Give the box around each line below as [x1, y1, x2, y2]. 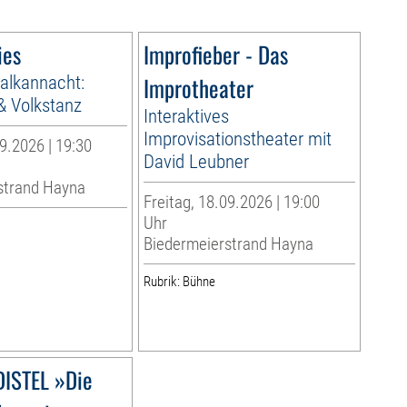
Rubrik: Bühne [143, 273, 215, 290]
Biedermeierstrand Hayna [143, 233, 313, 254]
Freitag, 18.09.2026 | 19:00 [143, 191, 320, 213]
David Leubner [143, 149, 249, 173]
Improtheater [143, 70, 253, 104]
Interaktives [143, 104, 229, 127]
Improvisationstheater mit [143, 126, 332, 150]
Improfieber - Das [143, 36, 288, 71]
